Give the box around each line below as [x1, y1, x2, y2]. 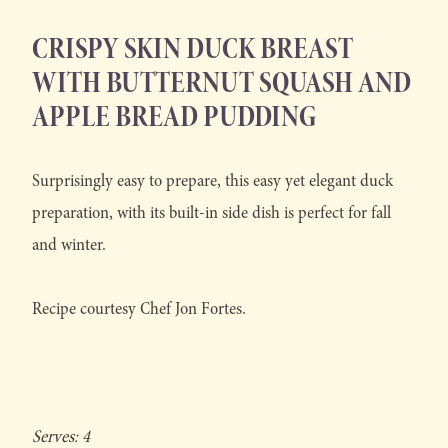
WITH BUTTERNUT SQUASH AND [32, 62, 411, 103]
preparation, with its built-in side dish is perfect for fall [32, 201, 391, 225]
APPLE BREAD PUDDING [32, 96, 316, 137]
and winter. [32, 233, 106, 257]
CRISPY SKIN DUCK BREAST [32, 28, 353, 69]
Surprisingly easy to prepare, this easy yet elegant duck [32, 169, 393, 193]
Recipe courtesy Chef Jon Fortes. [32, 297, 246, 321]
